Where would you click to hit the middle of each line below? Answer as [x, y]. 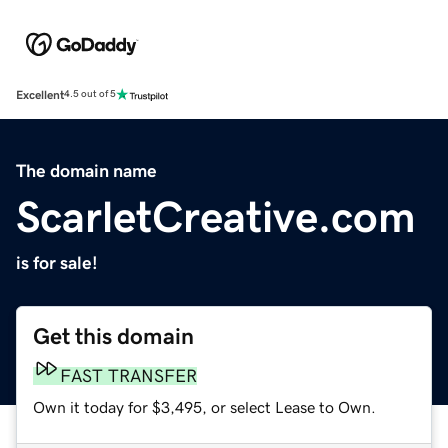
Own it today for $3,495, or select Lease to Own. [204, 406]
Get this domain [113, 336]
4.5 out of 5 [90, 94]
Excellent [40, 94]
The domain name [86, 170]
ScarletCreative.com [216, 216]
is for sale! [57, 262]
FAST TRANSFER [128, 375]
